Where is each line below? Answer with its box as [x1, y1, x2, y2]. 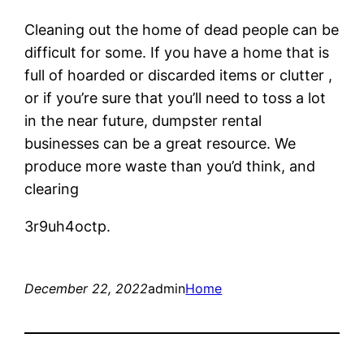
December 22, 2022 [24, 279, 149, 297]
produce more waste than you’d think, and [24, 157, 316, 175]
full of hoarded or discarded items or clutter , [24, 66, 333, 84]
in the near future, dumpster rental [24, 111, 262, 129]
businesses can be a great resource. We [24, 134, 297, 152]
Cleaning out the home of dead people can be [24, 20, 340, 38]
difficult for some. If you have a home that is [24, 43, 330, 61]
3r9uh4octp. [24, 217, 111, 235]
